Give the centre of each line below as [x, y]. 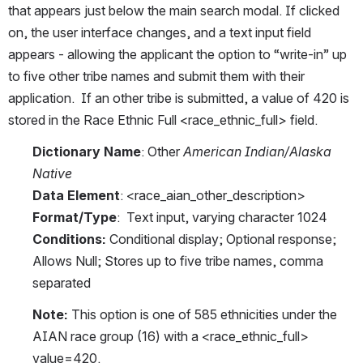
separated [62, 282]
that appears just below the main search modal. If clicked [174, 10]
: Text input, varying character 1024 [222, 217]
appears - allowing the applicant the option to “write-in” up [177, 54]
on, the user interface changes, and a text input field [160, 32]
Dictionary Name [87, 151]
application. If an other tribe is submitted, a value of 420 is [179, 98]
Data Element [76, 195]
